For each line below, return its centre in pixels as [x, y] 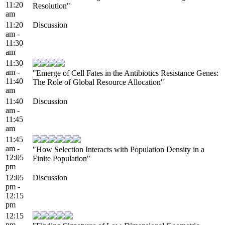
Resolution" [51, 6]
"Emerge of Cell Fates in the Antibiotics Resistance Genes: [126, 73]
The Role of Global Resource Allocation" [98, 82]
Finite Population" [62, 158]
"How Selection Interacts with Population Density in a [119, 149]
